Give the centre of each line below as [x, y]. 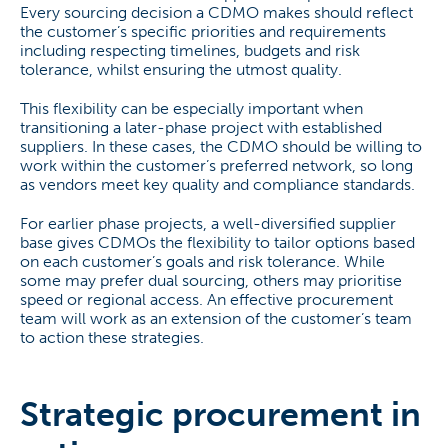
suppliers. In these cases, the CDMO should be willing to [221, 146]
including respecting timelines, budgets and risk [190, 50]
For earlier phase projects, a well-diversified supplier [208, 223]
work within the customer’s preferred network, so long [216, 165]
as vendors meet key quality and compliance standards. [217, 184]
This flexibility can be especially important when [191, 108]
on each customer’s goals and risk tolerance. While [202, 261]
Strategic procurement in [220, 414]
